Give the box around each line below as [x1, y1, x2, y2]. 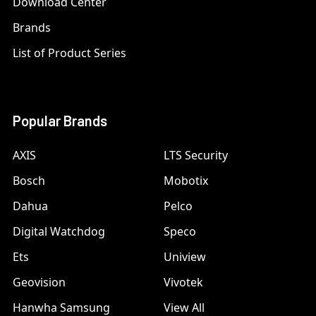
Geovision [13, 274, 66, 291]
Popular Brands [13, 112, 107, 130]
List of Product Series [13, 45, 126, 61]
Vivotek [164, 274, 203, 291]
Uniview [164, 249, 206, 265]
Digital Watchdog [13, 224, 105, 240]
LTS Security [164, 147, 228, 164]
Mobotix [164, 173, 208, 189]
